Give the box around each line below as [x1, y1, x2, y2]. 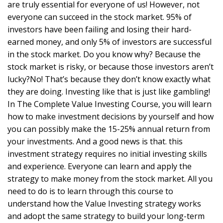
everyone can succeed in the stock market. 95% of [7, 11, 192, 23]
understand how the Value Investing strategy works [7, 198, 201, 210]
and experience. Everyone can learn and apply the [7, 161, 192, 172]
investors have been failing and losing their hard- [7, 24, 192, 35]
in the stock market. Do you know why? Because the [7, 49, 201, 60]
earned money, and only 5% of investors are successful [7, 36, 212, 48]
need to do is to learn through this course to [7, 186, 173, 197]
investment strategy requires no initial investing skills [7, 148, 207, 160]
